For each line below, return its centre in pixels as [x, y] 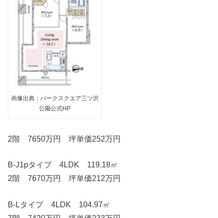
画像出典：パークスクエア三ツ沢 [55, 98]
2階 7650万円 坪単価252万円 [64, 139]
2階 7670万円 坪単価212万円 [64, 178]
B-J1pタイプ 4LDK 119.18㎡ [63, 164]
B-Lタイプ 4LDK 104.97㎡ [59, 205]
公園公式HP [55, 108]
